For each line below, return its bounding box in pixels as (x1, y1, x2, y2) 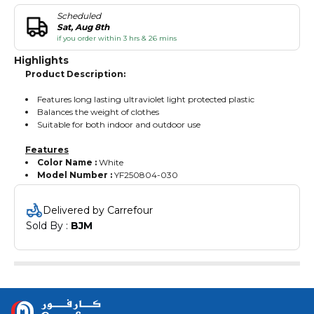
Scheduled (57, 10, 101, 21)
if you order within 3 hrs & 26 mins (57, 33, 177, 43)
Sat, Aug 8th (57, 21, 109, 32)
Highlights (14, 53, 69, 67)
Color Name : (37, 156, 99, 168)
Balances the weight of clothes (37, 106, 159, 117)
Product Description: (25, 68, 125, 79)
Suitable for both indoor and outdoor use (37, 118, 200, 130)
